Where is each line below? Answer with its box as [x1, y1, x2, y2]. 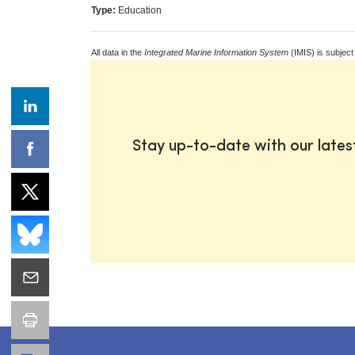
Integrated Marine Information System [144, 47, 288, 57]
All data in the [91, 47, 144, 57]
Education [116, 4, 162, 16]
